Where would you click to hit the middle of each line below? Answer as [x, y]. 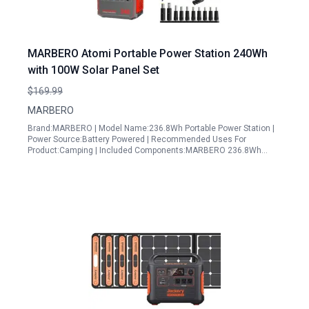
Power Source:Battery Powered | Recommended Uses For [137, 139]
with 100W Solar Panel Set [93, 70]
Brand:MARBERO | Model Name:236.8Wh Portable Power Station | [151, 128]
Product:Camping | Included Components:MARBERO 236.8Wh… [148, 150]
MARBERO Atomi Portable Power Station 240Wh [148, 53]
